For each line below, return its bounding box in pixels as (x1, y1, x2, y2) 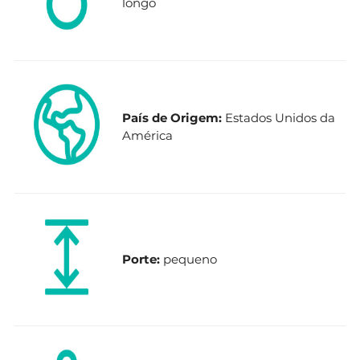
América (122, 127, 173, 143)
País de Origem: (122, 109, 225, 125)
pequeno (163, 251, 217, 267)
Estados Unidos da (225, 109, 335, 125)
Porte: (122, 251, 163, 267)
